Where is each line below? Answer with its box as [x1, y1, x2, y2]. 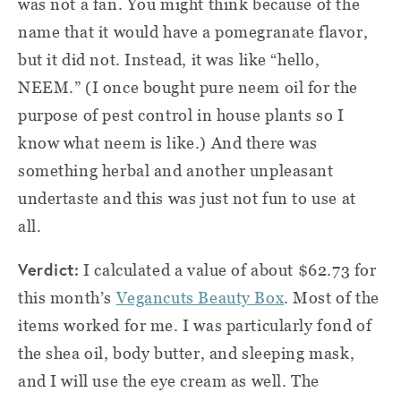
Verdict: [18, 259, 80, 281]
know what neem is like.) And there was [18, 133, 319, 153]
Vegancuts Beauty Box [115, 288, 285, 308]
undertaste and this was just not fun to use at [18, 189, 356, 209]
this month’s [18, 288, 116, 308]
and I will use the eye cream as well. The [18, 371, 320, 391]
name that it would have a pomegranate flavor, [18, 22, 369, 42]
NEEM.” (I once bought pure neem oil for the [18, 78, 358, 98]
